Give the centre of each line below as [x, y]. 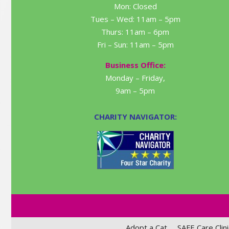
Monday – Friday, [135, 77]
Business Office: [135, 65]
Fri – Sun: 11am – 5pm [135, 44]
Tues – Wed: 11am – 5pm [135, 19]
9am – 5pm [135, 90]
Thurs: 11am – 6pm [135, 31]
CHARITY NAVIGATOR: [135, 117]
